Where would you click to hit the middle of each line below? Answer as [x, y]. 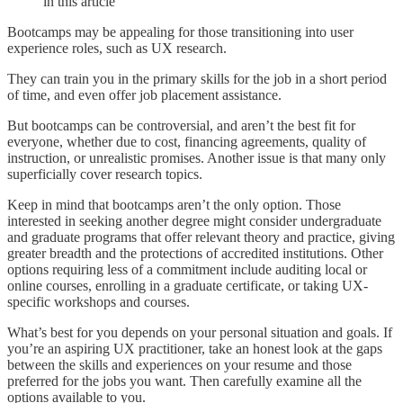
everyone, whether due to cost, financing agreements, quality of [187, 141]
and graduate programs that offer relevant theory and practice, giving [201, 237]
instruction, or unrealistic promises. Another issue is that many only [197, 157]
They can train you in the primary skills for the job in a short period [197, 78]
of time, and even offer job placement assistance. [146, 94]
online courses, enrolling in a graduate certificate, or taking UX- [188, 285]
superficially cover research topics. [105, 174]
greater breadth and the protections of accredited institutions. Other [195, 253]
